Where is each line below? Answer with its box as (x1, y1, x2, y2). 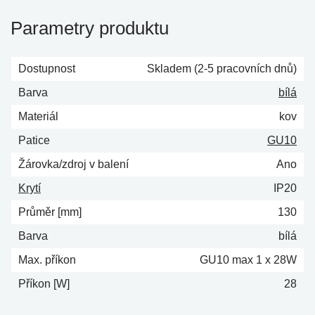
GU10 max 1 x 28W (200, 253, 297, 266)
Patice (18, 134, 50, 146)
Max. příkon (18, 253, 76, 266)
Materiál (18, 110, 58, 122)
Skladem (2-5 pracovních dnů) (147, 62, 297, 75)
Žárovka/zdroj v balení (18, 157, 129, 170)
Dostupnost (18, 62, 75, 75)
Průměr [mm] (18, 205, 82, 218)
